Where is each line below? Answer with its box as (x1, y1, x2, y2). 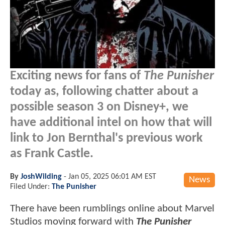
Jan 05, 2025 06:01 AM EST (68, 172, 156, 181)
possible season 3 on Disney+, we (10, 100, 188, 114)
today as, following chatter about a (10, 85, 198, 98)
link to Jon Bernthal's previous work (10, 132, 202, 145)
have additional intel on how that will (10, 116, 212, 129)
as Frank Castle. (10, 147, 93, 160)
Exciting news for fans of (10, 69, 144, 82)
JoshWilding (21, 172, 62, 181)
